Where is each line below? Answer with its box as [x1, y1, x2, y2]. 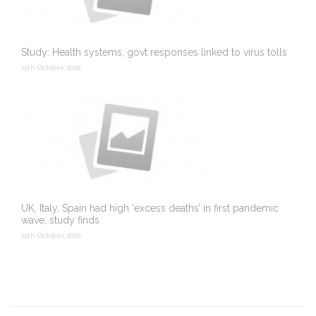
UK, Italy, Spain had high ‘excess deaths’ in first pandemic [21, 202, 279, 214]
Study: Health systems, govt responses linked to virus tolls [21, 47, 287, 58]
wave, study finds [21, 214, 99, 226]
